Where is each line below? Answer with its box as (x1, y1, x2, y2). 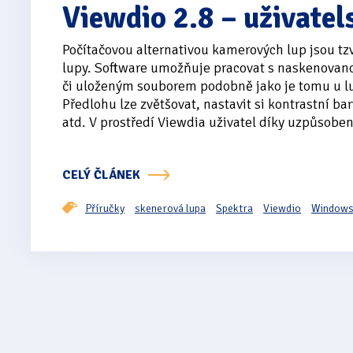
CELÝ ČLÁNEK (62, 167, 140, 184)
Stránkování (31, 310, 159, 340)
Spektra (216, 202, 253, 216)
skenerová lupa (135, 202, 206, 216)
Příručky (85, 202, 124, 216)
